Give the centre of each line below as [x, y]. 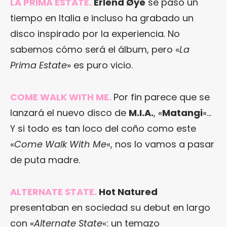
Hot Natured [127, 192]
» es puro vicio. [100, 65]
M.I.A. [141, 113]
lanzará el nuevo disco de [69, 113]
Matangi [182, 113]
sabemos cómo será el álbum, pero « [95, 50]
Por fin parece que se [162, 97]
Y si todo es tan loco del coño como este [103, 129]
